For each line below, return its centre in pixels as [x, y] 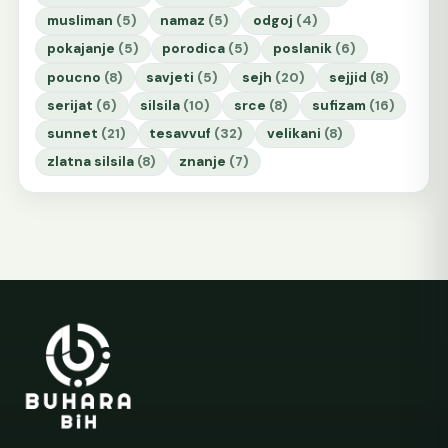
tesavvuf [180, 133]
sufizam [338, 105]
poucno [73, 77]
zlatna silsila [90, 162]
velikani [294, 133]
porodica [194, 49]
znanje [203, 162]
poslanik [303, 49]
